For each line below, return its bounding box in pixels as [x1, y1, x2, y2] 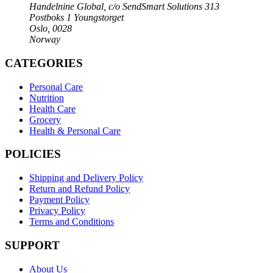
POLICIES [5, 147, 61, 161]
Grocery [29, 114, 61, 125]
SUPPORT [5, 238, 60, 252]
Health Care [29, 103, 76, 114]
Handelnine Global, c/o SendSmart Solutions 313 [29, 1, 219, 12]
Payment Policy [29, 194, 90, 205]
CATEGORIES [5, 57, 83, 70]
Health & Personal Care [29, 125, 121, 136]
